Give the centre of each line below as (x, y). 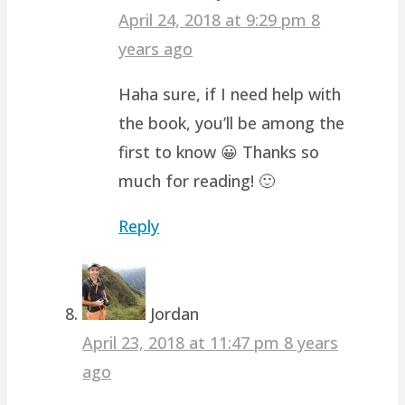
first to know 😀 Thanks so (219, 151)
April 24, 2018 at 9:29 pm (215, 19)
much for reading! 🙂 (197, 180)
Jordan (175, 313)
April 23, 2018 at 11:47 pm (184, 342)
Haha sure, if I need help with (230, 94)
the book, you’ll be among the (232, 122)
